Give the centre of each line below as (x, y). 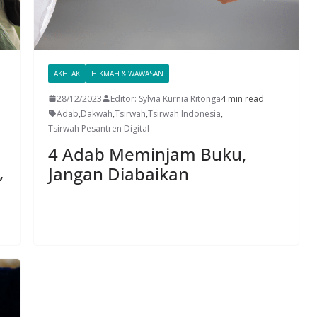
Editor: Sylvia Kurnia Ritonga (166, 98)
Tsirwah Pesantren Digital (99, 128)
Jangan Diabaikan (119, 173)
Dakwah (97, 113)
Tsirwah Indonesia (184, 113)
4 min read (242, 98)
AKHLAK (67, 73)
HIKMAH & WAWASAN (127, 73)
